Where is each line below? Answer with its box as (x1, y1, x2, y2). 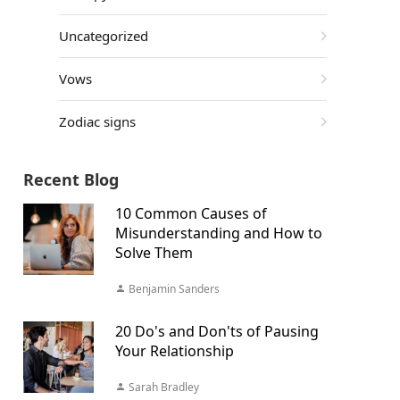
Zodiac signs (58, 112, 139, 130)
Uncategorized (58, 27, 152, 45)
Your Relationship (114, 341, 234, 361)
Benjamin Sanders (125, 281, 220, 296)
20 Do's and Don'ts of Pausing (114, 321, 319, 341)
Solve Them (114, 243, 193, 262)
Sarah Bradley (125, 379, 199, 395)
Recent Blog (22, 169, 119, 190)
